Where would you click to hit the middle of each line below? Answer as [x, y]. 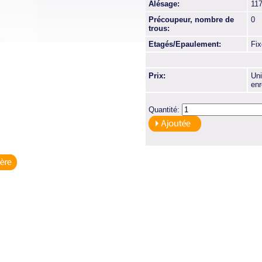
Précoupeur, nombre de [191, 20]
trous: [159, 28]
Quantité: [165, 110]
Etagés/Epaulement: [185, 44]
